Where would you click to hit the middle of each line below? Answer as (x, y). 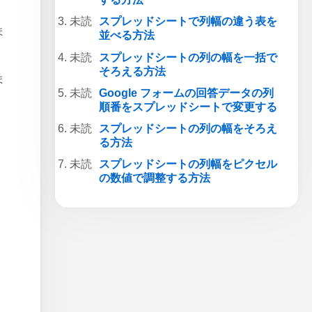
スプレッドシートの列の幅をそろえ (188, 129)
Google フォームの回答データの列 (186, 93)
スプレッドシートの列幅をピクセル (188, 164)
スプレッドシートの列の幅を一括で (188, 57)
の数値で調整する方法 (154, 178)
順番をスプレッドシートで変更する (188, 107)
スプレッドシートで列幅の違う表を (188, 22)
